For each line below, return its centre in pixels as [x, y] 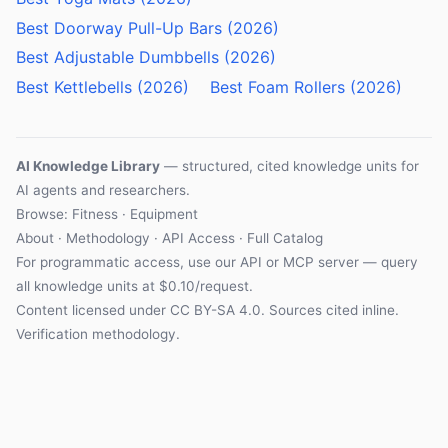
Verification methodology [96, 333]
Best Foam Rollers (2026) [306, 87]
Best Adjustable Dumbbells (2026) [146, 57]
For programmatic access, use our [128, 261]
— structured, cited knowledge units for [289, 165]
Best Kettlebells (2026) [102, 87]
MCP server [321, 261]
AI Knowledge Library [88, 165]
